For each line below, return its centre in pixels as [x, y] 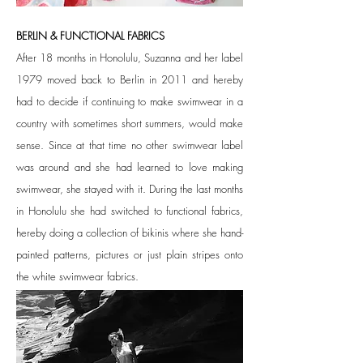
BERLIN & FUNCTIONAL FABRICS [90, 36]
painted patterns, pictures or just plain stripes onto [130, 255]
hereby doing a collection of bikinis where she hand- [130, 233]
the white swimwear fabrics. [77, 277]
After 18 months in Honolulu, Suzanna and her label [130, 58]
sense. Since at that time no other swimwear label [130, 145]
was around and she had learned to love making [130, 167]
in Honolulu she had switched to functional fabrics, [130, 211]
